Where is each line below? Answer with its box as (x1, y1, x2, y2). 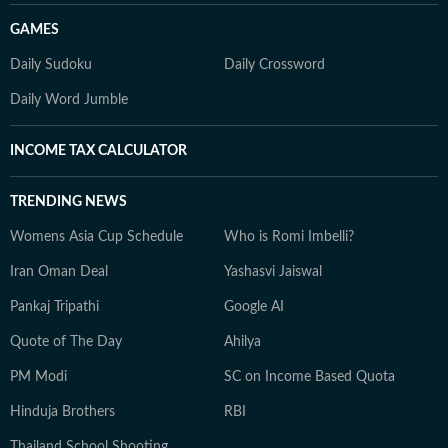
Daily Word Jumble (10, 93, 128, 107)
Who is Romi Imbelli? (224, 230, 354, 244)
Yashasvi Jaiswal (224, 265, 322, 279)
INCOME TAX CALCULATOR (10, 144, 187, 158)
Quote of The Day (10, 335, 122, 349)
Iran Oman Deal (10, 265, 108, 279)
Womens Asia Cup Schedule (10, 230, 183, 244)
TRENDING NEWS (10, 195, 127, 209)
